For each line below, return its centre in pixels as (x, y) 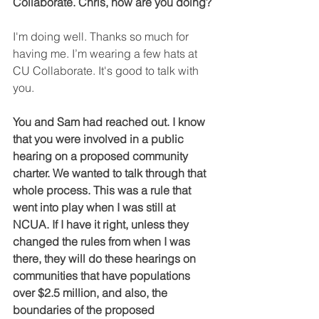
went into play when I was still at (95, 207)
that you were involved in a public (100, 138)
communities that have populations (103, 275)
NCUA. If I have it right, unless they (102, 224)
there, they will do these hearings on (106, 258)
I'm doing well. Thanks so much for (102, 36)
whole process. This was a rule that (103, 190)
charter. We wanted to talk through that (111, 173)
